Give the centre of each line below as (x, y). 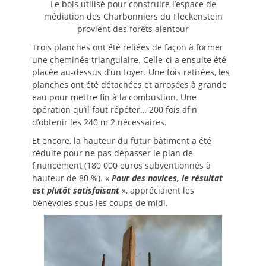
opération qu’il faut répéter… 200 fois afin (115, 109)
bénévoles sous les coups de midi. (100, 202)
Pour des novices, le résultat (167, 178)
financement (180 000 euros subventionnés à (121, 165)
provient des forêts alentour (133, 28)
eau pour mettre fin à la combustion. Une (114, 97)
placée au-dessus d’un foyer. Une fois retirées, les (131, 72)
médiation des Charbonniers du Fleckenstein (133, 16)
